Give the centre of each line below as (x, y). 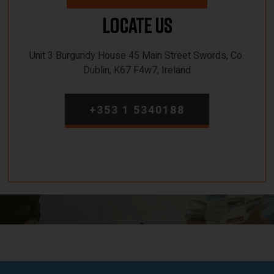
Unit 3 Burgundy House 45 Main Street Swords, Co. (137, 56)
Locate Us (137, 25)
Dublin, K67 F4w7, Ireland (137, 70)
